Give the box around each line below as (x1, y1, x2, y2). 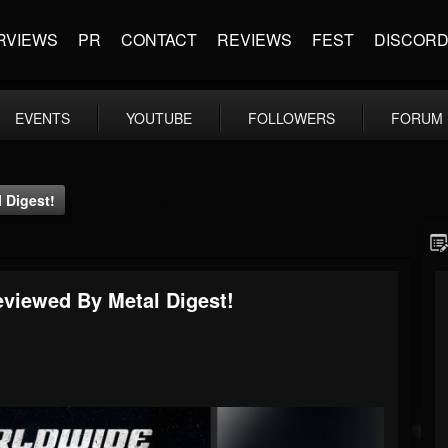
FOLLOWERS (248, 108, 335, 128)
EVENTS (15, 108, 70, 128)
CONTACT (121, 28, 197, 51)
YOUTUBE (126, 108, 192, 128)
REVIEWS (217, 28, 292, 51)
